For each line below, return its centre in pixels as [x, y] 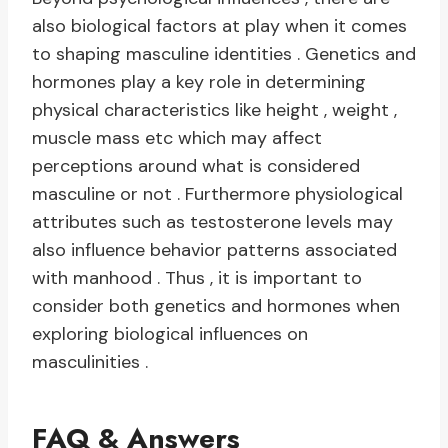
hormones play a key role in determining [199, 82]
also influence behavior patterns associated [214, 250]
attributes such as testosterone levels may [212, 222]
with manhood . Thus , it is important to [197, 278]
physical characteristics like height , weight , [214, 110]
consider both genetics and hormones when [216, 306]
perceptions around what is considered [196, 166]
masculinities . [90, 362]
